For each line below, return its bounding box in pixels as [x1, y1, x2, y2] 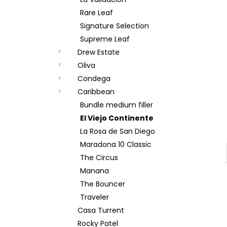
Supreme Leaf [80, 34, 130, 44]
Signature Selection [80, 21, 149, 31]
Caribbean [78, 87, 115, 97]
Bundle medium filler [80, 100, 153, 110]
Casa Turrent [78, 205, 124, 215]
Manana [80, 166, 109, 176]
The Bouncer [80, 179, 125, 189]
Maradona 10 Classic [80, 139, 152, 149]
